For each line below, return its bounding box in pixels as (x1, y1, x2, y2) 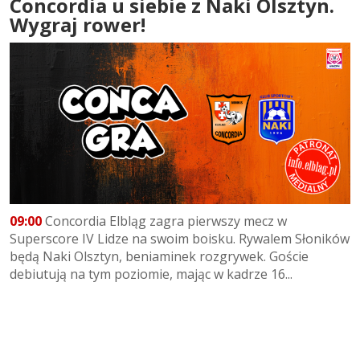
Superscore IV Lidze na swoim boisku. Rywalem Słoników (10, 229, 350, 247)
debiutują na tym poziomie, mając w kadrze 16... (10, 264, 292, 283)
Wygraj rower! (10, 11, 145, 39)
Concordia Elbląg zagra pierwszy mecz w (42, 211, 287, 230)
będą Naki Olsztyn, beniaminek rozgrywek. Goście (10, 247, 309, 265)
